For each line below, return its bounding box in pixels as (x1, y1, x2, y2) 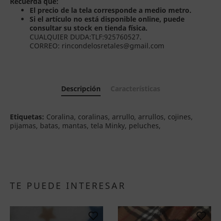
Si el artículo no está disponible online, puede (30, 14, 184, 24)
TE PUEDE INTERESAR (10, 180, 126, 191)
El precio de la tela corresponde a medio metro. (30, 5, 191, 15)
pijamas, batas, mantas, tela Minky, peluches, (10, 121, 161, 130)
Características (110, 84, 160, 93)
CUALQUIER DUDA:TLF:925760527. (30, 32, 142, 41)
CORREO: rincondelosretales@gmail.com (30, 41, 164, 50)
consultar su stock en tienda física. (30, 23, 147, 33)
